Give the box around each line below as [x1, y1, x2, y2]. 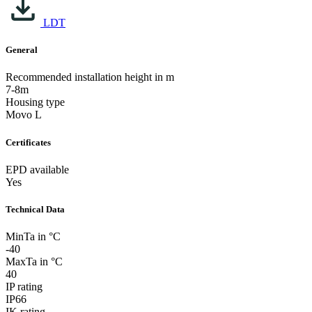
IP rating [6, 281, 42, 293]
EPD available [6, 163, 69, 175]
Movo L [6, 109, 42, 121]
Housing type [6, 96, 65, 109]
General [6, 45, 38, 56]
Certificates [6, 136, 51, 148]
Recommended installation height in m [6, 71, 174, 84]
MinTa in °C [6, 231, 61, 243]
